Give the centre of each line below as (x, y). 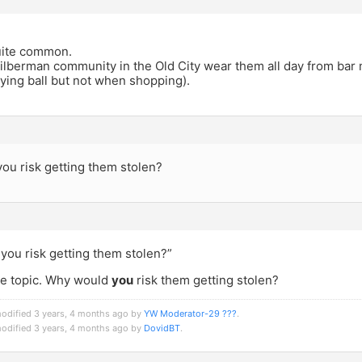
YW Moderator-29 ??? (190, 314)
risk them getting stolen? (206, 280)
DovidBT (162, 328)
